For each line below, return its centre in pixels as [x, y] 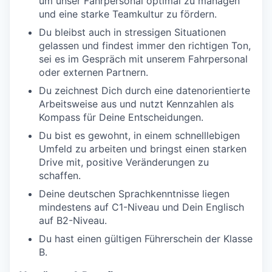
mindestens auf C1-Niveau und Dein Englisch [141, 207]
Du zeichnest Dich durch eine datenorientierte [144, 90]
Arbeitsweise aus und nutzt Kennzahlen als [136, 104]
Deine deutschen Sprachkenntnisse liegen [134, 194]
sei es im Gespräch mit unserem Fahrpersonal [143, 59]
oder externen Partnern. [93, 72]
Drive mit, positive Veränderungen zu [124, 162]
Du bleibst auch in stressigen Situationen [132, 32]
